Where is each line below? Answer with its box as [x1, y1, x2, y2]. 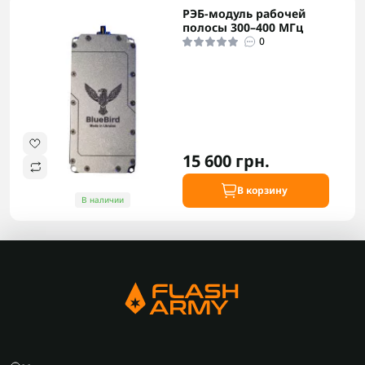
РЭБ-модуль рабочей [182, 5, 306, 21]
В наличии [81, 193, 124, 205]
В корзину [237, 182, 288, 197]
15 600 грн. [182, 149, 270, 172]
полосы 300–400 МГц [182, 19, 303, 35]
